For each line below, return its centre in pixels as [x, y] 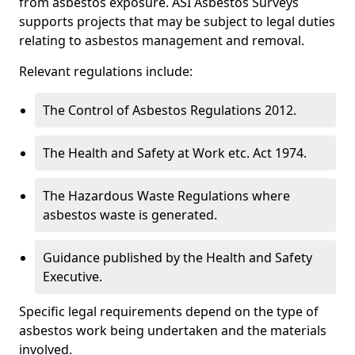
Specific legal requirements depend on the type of [169, 311]
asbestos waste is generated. [130, 215]
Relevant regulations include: [106, 71]
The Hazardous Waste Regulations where [166, 196]
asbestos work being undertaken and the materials [173, 330]
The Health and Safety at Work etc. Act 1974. [175, 153]
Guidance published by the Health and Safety [177, 258]
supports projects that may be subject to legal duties [177, 21]
